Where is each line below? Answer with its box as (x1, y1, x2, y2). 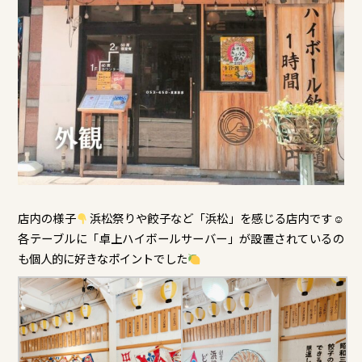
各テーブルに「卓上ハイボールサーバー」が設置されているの (18, 229, 344, 247)
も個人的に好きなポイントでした (18, 250, 188, 267)
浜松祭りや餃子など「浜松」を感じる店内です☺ (89, 209, 344, 227)
